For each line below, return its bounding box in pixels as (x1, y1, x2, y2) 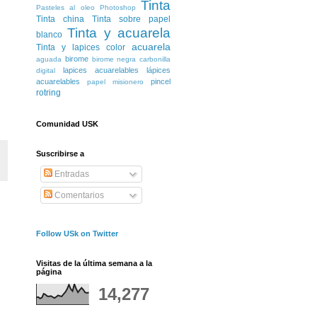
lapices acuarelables (63, 66, 139, 75)
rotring (36, 88, 61, 98)
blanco (36, 30, 62, 40)
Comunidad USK (36, 120, 98, 129)
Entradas (52, 169, 89, 180)
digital (36, 67, 55, 75)
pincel (151, 77, 171, 86)
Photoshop (99, 4, 136, 12)
